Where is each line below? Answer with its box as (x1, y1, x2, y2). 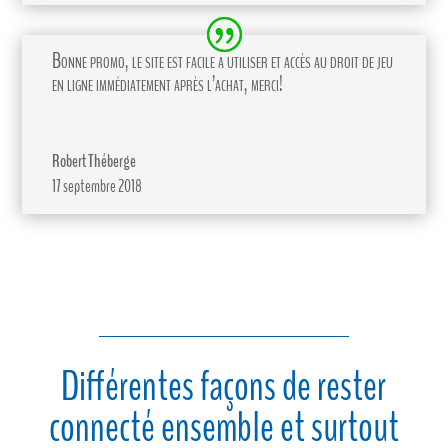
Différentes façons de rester (61, 359, 387, 414)
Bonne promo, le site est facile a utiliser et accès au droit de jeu (52, 46, 394, 75)
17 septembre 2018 (52, 174, 143, 198)
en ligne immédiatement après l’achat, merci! (52, 69, 284, 98)
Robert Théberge (52, 149, 137, 173)
